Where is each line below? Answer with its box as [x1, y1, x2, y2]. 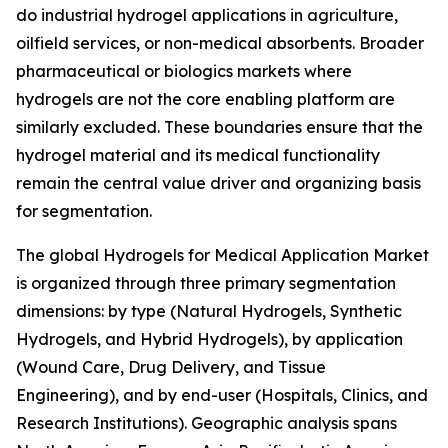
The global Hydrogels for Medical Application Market [16, 244, 429, 265]
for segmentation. [16, 200, 152, 221]
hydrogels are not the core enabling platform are [16, 88, 395, 109]
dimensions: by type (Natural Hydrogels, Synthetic [16, 300, 402, 321]
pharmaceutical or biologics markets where [16, 60, 352, 81]
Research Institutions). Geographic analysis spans [16, 412, 397, 433]
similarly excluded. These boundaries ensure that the [16, 116, 423, 137]
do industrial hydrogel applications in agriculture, [16, 4, 398, 25]
